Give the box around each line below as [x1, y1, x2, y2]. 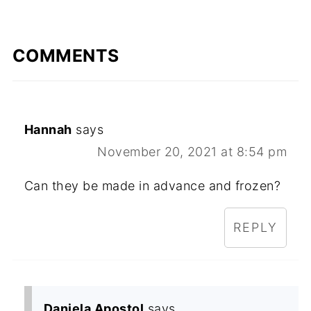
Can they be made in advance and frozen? [24, 178, 281, 194]
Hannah [24, 122, 72, 137]
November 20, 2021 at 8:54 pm [97, 144, 287, 160]
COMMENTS [12, 45, 119, 67]
